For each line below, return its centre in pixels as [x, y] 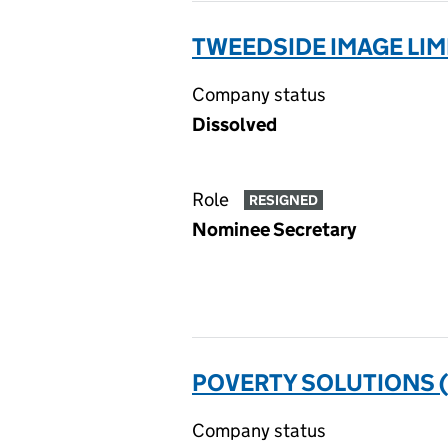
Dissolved [234, 124]
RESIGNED [283, 200]
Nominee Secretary [274, 229]
